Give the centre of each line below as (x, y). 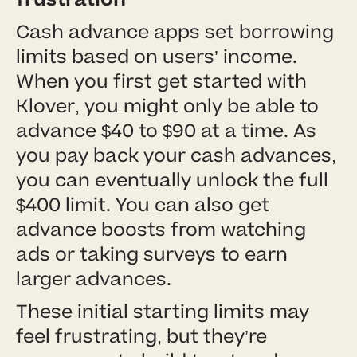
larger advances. (94, 279)
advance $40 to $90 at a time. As (166, 131)
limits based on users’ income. (157, 57)
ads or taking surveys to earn (152, 254)
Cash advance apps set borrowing (175, 32)
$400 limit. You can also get (143, 205)
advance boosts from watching (161, 229)
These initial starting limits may (163, 312)
